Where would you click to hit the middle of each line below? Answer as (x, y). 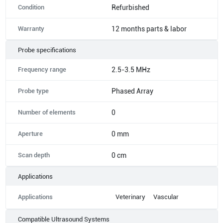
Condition (31, 7)
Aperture (30, 133)
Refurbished (130, 7)
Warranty (31, 28)
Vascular (166, 197)
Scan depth (34, 155)
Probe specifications (47, 50)
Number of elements (47, 112)
